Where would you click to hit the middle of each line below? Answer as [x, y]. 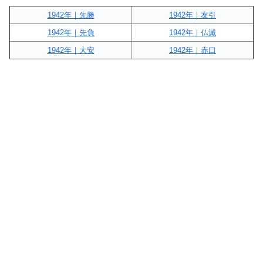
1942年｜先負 [71, 32]
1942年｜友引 [193, 15]
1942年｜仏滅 [193, 32]
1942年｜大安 [71, 50]
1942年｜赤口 [193, 50]
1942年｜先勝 [71, 15]
